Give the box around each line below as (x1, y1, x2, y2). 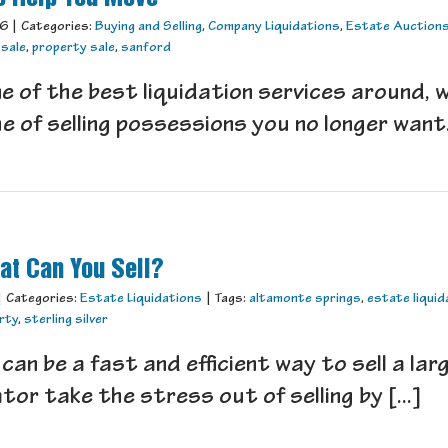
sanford (121, 41, 171, 56)
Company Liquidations (208, 20, 340, 35)
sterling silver (24, 313, 108, 328)
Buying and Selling (95, 20, 202, 35)
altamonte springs (249, 292, 361, 307)
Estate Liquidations (80, 292, 202, 307)
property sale (32, 41, 115, 56)
